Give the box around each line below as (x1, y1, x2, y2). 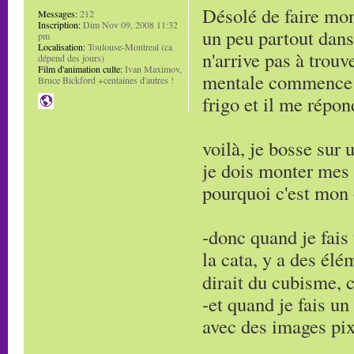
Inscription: (38, 18, 81, 31)
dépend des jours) (38, 51, 104, 64)
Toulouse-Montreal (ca (85, 40, 172, 53)
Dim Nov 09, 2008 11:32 (81, 18, 178, 31)
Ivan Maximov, (122, 62, 182, 75)
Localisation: (38, 40, 85, 53)
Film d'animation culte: (38, 62, 122, 75)
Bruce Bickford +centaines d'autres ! (38, 73, 174, 86)
